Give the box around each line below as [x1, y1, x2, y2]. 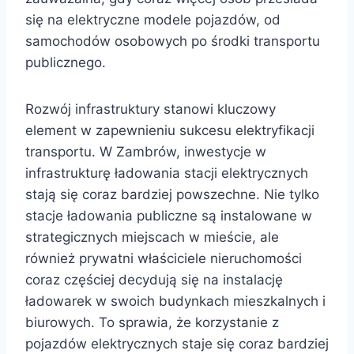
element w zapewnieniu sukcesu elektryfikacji [25, 122, 314, 138]
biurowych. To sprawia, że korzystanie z [25, 314, 279, 330]
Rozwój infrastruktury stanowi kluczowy [25, 101, 276, 117]
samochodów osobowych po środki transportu [25, 33, 320, 49]
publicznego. [25, 55, 106, 70]
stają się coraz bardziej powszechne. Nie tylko [25, 186, 319, 202]
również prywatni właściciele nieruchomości [25, 250, 302, 266]
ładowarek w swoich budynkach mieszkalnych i [25, 293, 326, 309]
